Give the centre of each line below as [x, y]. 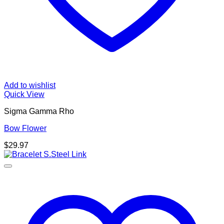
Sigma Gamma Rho [39, 111]
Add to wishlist [30, 85]
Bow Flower [25, 128]
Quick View [24, 94]
